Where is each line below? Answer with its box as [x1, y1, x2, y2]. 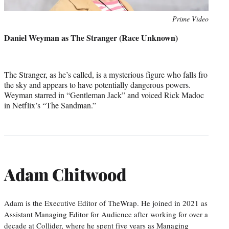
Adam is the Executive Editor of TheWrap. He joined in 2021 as [4, 197, 208, 208]
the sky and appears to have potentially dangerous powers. [4, 79, 191, 90]
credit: [4, 24, 22, 34]
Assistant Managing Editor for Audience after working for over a [4, 209, 208, 219]
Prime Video [172, 13, 209, 24]
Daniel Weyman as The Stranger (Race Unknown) [4, 31, 178, 43]
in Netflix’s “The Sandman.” [4, 99, 96, 110]
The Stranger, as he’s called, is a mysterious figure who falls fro [4, 68, 208, 80]
